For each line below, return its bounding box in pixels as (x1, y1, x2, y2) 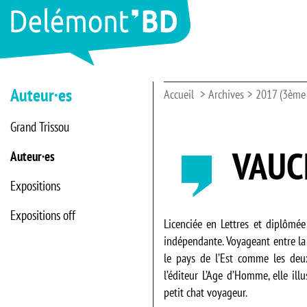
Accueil (164, 86, 194, 102)
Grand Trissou (10, 119, 69, 135)
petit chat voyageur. (164, 284, 247, 300)
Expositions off (10, 207, 75, 223)
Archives (208, 86, 244, 102)
